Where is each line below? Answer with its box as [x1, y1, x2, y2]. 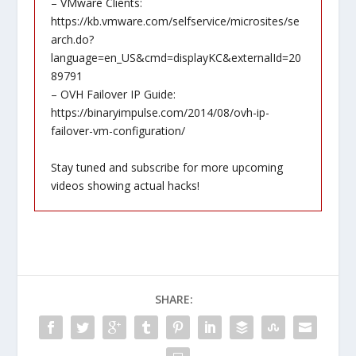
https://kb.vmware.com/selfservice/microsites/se [50, 14, 300, 29]
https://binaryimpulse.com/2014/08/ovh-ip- [50, 105, 269, 121]
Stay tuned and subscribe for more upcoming [50, 159, 283, 175]
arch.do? [50, 32, 94, 48]
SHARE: [155, 291, 193, 307]
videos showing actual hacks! [50, 177, 199, 193]
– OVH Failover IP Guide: [50, 87, 176, 103]
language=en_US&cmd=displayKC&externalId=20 [50, 50, 301, 66]
